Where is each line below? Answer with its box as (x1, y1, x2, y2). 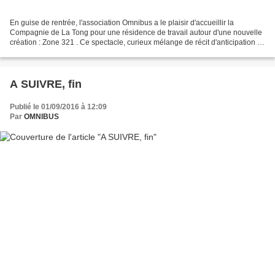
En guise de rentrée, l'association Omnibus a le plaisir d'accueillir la (10, 18, 234, 28)
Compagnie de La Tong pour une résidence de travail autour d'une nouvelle (10, 28, 262, 37)
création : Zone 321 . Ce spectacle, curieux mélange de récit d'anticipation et (10, 38, 263, 47)
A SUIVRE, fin (10, 78, 82, 91)
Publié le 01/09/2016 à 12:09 (10, 103, 107, 112)
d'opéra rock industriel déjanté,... (10, 48, 118, 57)
